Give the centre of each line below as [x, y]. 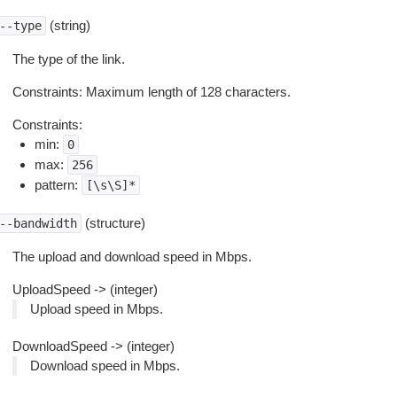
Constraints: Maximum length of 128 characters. [151, 92]
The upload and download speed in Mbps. [132, 257]
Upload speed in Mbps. [96, 309]
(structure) [113, 223]
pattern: [58, 185]
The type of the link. [68, 59]
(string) [68, 25]
